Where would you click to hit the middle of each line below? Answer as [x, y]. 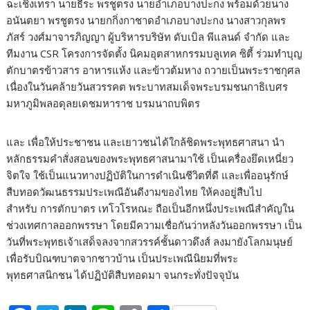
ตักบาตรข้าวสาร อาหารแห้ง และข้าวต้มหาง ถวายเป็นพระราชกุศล [154, 70]
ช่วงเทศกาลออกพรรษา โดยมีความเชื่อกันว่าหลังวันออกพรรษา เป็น [154, 225]
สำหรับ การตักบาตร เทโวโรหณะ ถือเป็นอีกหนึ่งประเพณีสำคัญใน [151, 209]
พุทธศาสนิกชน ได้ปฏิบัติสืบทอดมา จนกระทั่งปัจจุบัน [123, 275]
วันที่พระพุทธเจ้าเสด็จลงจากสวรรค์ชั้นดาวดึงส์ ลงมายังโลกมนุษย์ [150, 242]
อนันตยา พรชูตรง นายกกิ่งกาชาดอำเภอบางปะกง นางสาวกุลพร [146, 20]
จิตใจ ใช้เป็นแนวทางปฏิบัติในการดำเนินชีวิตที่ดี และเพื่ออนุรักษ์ [148, 175]
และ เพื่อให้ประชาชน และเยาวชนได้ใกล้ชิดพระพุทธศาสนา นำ [146, 142]
